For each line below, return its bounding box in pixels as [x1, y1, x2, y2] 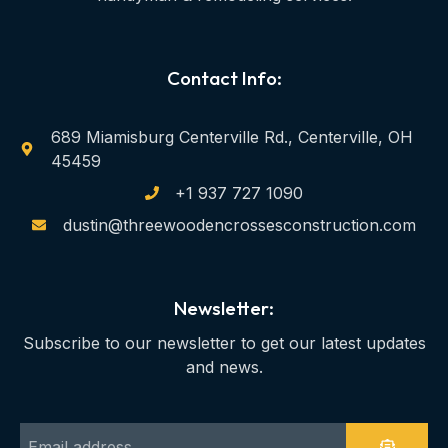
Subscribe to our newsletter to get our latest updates [22, 333, 426, 354]
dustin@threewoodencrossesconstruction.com [62, 215, 416, 236]
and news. [185, 357, 263, 378]
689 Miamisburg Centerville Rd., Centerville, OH [50, 127, 413, 148]
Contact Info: [166, 66, 282, 91]
